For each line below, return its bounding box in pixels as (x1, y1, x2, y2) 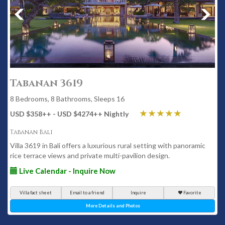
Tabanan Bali (10, 128, 53, 136)
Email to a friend (69, 190, 104, 195)
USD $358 (10, 109, 42, 118)
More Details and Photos (86, 203, 140, 208)
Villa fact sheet (20, 190, 52, 195)
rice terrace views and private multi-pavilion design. (10, 151, 170, 160)
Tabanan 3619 (10, 76, 83, 90)
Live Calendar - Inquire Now (18, 166, 116, 175)
